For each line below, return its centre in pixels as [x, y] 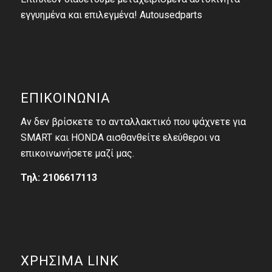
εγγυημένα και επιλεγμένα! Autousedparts [111, 15]
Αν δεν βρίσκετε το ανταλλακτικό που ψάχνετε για [133, 121]
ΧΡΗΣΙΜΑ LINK [70, 260]
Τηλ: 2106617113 [59, 177]
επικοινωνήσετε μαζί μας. [77, 153]
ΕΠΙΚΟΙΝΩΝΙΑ [65, 98]
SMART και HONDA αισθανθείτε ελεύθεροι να [120, 137]
